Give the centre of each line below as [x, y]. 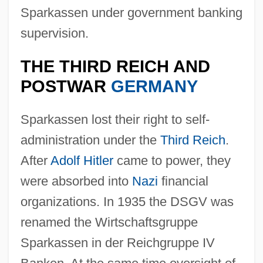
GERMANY [154, 86]
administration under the [90, 140]
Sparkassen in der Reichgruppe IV [117, 242]
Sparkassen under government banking [131, 12]
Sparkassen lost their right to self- [115, 119]
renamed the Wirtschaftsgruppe [109, 222]
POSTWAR [65, 86]
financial [183, 181]
